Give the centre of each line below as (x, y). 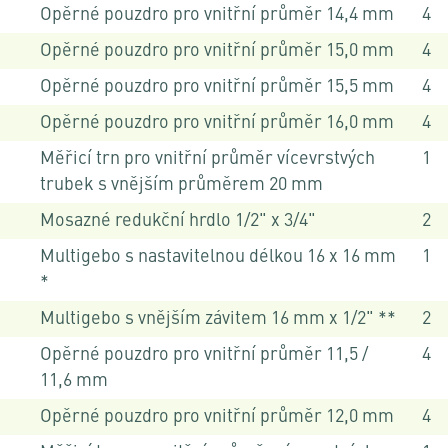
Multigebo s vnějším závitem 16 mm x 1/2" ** (218, 319)
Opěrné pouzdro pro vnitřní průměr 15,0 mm (217, 51)
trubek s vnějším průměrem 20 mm (182, 185)
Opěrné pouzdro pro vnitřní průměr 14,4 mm (217, 15)
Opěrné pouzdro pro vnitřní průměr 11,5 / (206, 355)
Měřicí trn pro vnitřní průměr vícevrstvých (208, 159)
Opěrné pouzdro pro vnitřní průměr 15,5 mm (217, 87)
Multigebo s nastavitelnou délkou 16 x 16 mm (218, 257)
